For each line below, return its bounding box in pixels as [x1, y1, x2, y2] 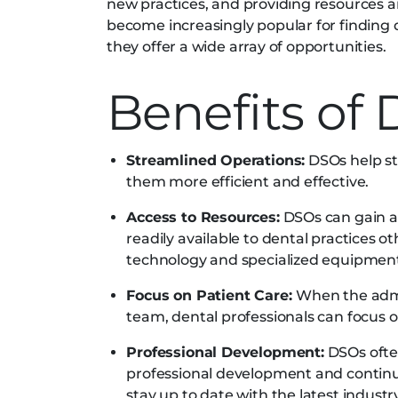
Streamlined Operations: [126, 152, 306, 169]
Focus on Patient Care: [126, 287, 297, 304]
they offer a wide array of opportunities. [107, 38, 390, 55]
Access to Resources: [126, 209, 280, 226]
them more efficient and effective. [126, 173, 372, 190]
